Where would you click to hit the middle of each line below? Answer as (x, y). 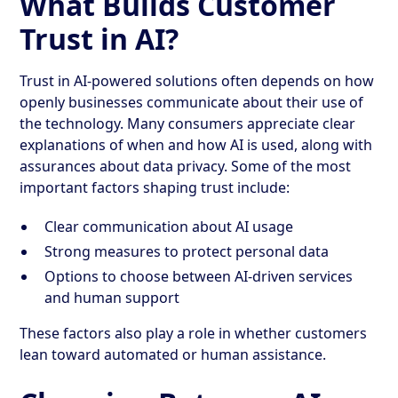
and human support (112, 297)
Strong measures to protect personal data (187, 251)
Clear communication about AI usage (169, 226)
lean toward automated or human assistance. (173, 354)
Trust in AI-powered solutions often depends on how (197, 80)
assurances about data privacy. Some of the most (186, 166)
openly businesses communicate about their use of (192, 102)
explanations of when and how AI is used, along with (196, 144)
